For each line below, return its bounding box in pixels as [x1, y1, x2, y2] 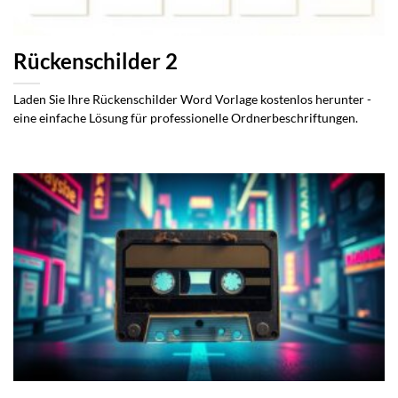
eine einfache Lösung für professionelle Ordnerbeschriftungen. [13, 111, 358, 126]
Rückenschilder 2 [13, 49, 178, 75]
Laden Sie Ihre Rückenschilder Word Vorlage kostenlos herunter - [13, 92, 371, 107]
